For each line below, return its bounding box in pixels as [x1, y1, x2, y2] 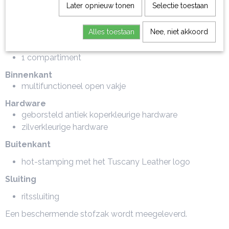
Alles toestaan [88, 27, 134, 36]
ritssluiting [21, 192, 59, 201]
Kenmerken [5, 29, 54, 39]
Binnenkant [5, 70, 52, 80]
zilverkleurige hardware [21, 122, 108, 132]
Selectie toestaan [152, 1, 208, 10]
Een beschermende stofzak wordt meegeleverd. [5, 209, 187, 219]
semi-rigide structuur [21, 40, 99, 50]
